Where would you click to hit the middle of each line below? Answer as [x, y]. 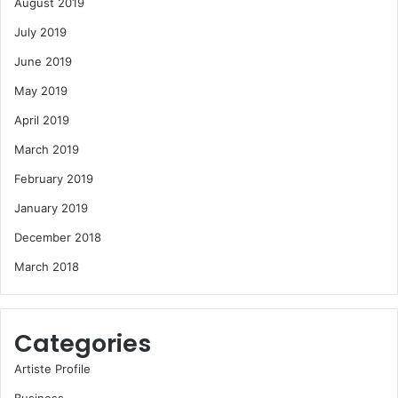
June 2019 [43, 62]
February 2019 [54, 179]
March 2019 [47, 150]
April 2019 [42, 120]
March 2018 [47, 267]
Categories [83, 344]
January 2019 [51, 208]
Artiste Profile [52, 369]
